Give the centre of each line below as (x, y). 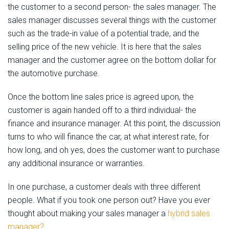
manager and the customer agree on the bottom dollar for (112, 60)
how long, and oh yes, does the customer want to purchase (114, 150)
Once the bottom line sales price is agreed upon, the (101, 97)
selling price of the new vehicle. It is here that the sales (105, 47)
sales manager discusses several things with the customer (112, 20)
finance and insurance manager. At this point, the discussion (114, 124)
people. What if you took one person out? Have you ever (109, 200)
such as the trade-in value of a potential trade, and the (104, 34)
